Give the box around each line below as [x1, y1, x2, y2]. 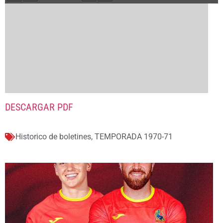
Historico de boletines [15, 132, 91, 142]
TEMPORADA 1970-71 [95, 132, 173, 142]
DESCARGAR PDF [5, 101, 73, 113]
